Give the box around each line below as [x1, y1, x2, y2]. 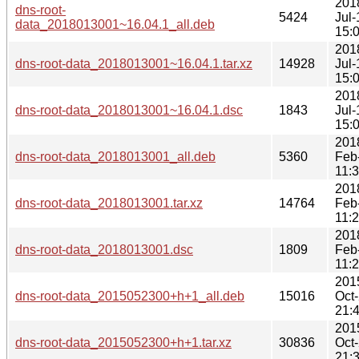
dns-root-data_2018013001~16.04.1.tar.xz [15, 56, 252, 71]
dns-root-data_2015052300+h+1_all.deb [15, 288, 244, 303]
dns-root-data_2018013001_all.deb [15, 149, 216, 163]
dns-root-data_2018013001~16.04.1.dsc [15, 103, 243, 117]
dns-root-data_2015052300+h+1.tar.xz [15, 335, 232, 349]
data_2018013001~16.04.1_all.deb [15, 17, 215, 31]
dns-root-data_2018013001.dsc [15, 242, 193, 256]
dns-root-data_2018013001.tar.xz [15, 196, 203, 210]
